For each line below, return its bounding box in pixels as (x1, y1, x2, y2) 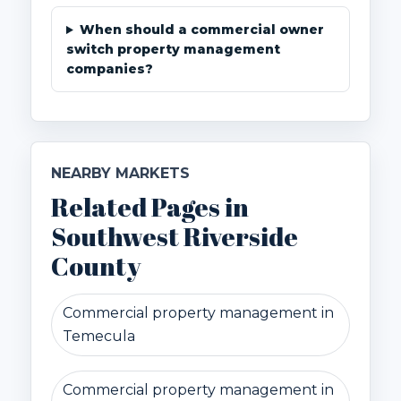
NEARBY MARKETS (51, 165, 190, 183)
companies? (66, 61, 153, 78)
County (51, 249, 141, 284)
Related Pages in (51, 190, 249, 225)
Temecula (63, 328, 135, 346)
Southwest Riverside (51, 219, 298, 254)
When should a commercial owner (79, 21, 324, 38)
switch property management (66, 41, 280, 58)
